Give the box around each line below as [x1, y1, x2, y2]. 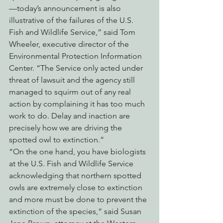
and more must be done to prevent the [9, 195, 149, 205]
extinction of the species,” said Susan [9, 207, 143, 217]
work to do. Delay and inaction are [9, 111, 132, 121]
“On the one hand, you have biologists [9, 147, 148, 157]
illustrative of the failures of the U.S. [9, 15, 135, 25]
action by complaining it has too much [9, 99, 147, 109]
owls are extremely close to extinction [9, 183, 144, 193]
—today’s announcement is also [9, 3, 123, 13]
